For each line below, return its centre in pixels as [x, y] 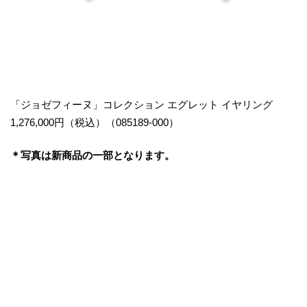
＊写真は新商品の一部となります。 [93, 155]
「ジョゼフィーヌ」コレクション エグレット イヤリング [142, 104]
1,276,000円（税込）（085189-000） [95, 122]
